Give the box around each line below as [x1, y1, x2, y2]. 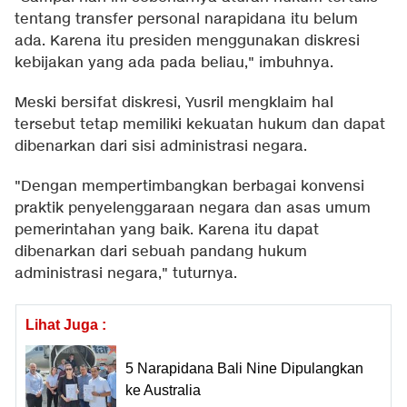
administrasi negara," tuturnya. [15, 264, 237, 284]
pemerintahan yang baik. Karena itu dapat [15, 221, 319, 241]
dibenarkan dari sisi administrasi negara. [15, 137, 307, 157]
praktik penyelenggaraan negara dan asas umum [15, 199, 371, 219]
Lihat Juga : [25, 317, 106, 333]
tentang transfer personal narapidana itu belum [15, 10, 358, 30]
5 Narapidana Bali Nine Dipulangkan [125, 360, 363, 376]
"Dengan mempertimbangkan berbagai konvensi [15, 177, 364, 197]
